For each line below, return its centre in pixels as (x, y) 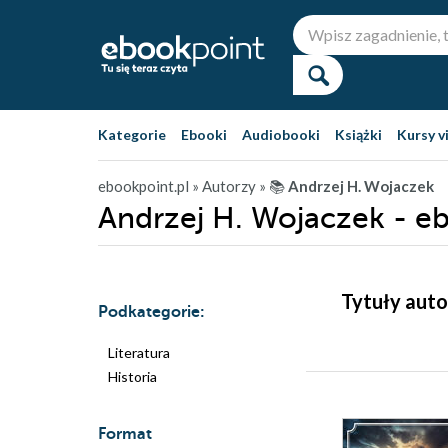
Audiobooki (281, 134)
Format (125, 434)
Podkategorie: (151, 312)
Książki (358, 134)
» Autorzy (224, 186)
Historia (132, 376)
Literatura (139, 352)
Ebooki (204, 134)
